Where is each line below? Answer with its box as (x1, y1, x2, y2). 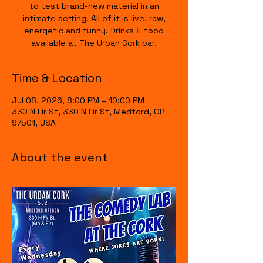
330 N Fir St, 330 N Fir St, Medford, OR (12, 106, 165, 117)
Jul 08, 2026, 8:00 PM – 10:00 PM (12, 95, 144, 106)
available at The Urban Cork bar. (31, 38, 157, 48)
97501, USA (12, 117, 56, 128)
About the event (12, 150, 108, 165)
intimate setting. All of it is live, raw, (22, 13, 166, 23)
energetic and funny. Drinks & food (24, 25, 164, 36)
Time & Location (12, 70, 102, 86)
